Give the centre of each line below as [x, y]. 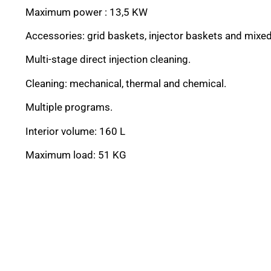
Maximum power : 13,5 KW [87, 12]
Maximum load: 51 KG [76, 155]
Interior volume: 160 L [75, 131]
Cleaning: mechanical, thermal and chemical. [126, 83]
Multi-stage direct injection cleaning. [108, 60]
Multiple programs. [69, 107]
